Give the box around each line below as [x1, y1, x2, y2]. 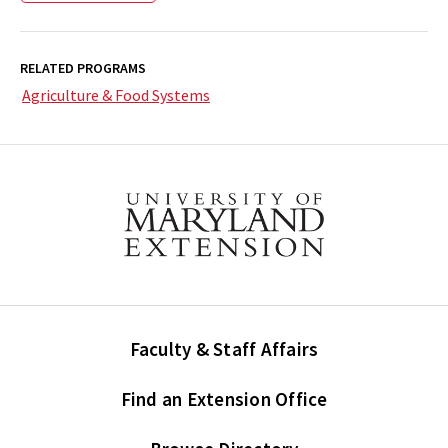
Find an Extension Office [120, 386, 328, 411]
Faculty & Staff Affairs [129, 336, 319, 361]
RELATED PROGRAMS [20, 58, 146, 77]
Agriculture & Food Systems [22, 84, 210, 105]
